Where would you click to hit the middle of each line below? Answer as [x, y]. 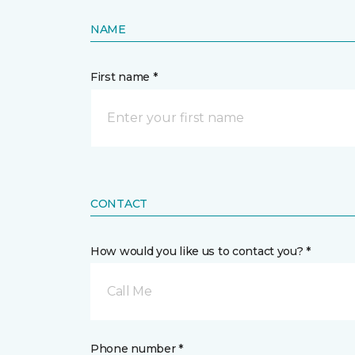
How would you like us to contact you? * [201, 251]
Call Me [130, 291]
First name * [124, 77]
